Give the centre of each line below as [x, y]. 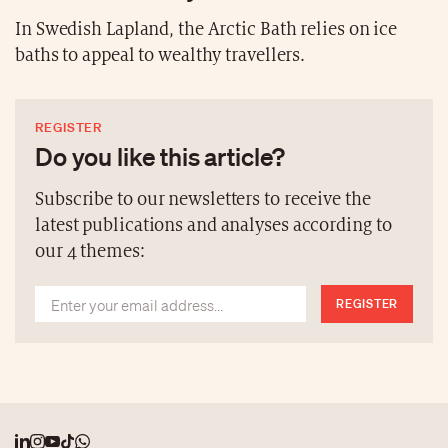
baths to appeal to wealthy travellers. [160, 55]
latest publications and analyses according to [213, 225]
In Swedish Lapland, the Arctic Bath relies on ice [206, 29]
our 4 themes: [90, 251]
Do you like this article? [160, 155]
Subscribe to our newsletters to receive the [203, 199]
